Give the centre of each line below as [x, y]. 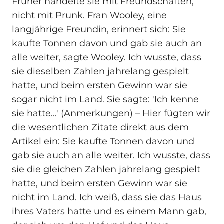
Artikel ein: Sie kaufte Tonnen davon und [103, 141]
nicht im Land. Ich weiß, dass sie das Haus [107, 197]
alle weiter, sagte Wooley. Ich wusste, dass [107, 57]
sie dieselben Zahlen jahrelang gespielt [100, 71]
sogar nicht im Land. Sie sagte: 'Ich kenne [105, 99]
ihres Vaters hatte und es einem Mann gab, [109, 211]
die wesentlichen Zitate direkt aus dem [100, 127]
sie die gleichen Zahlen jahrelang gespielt [106, 169]
